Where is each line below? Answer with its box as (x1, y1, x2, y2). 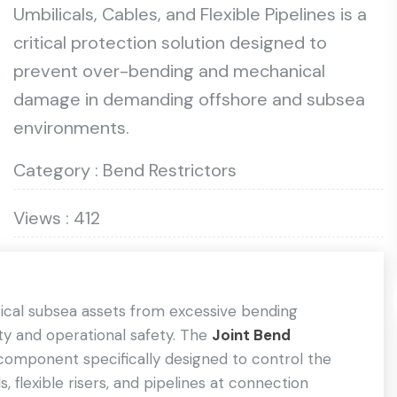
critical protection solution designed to (13, 31, 327, 54)
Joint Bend (212, 325, 291, 345)
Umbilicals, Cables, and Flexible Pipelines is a (13, 3, 367, 26)
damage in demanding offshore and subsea (13, 88, 365, 111)
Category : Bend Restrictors (13, 159, 237, 182)
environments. (13, 116, 129, 139)
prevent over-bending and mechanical (13, 59, 325, 82)
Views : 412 (13, 206, 100, 230)
